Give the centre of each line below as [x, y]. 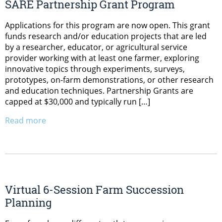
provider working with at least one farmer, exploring [102, 58]
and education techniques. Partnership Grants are [99, 91]
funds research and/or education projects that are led [106, 36]
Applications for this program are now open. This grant [108, 26]
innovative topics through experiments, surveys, [95, 69]
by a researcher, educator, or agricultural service [96, 47]
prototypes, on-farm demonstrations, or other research [109, 80]
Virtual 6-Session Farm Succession [94, 189]
